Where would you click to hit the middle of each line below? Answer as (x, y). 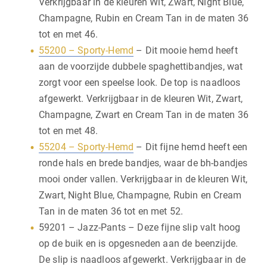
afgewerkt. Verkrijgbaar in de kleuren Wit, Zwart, (141, 98)
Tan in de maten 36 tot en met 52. (111, 211)
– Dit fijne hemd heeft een (191, 147)
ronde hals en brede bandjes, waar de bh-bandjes (143, 163)
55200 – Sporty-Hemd (86, 50)
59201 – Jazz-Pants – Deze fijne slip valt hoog (140, 227)
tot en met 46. (69, 34)
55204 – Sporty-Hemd (86, 147)
